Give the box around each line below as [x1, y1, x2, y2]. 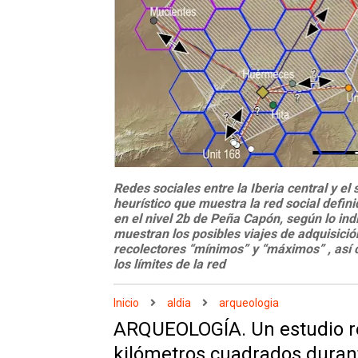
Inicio [113, 296, 139, 309]
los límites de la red [113, 257, 225, 272]
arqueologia [219, 296, 279, 309]
